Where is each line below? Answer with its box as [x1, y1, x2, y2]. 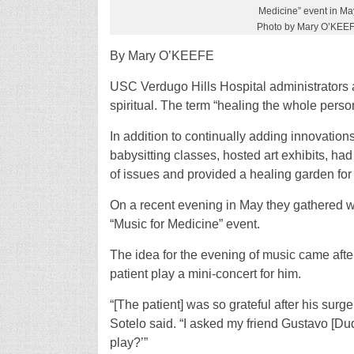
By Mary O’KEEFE [109, 49, 214, 63]
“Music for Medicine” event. [109, 217, 260, 232]
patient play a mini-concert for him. [109, 267, 301, 281]
